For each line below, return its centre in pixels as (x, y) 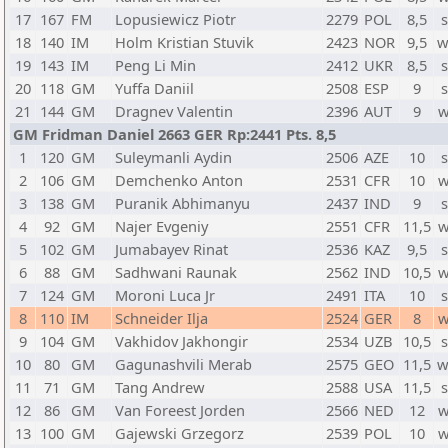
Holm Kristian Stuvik (184, 42)
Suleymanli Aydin (173, 157)
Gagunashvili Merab (183, 364)
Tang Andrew (160, 387)
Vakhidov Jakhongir (181, 341)
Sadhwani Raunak (176, 272)
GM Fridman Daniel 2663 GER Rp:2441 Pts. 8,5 (174, 134)
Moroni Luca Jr (165, 295)
